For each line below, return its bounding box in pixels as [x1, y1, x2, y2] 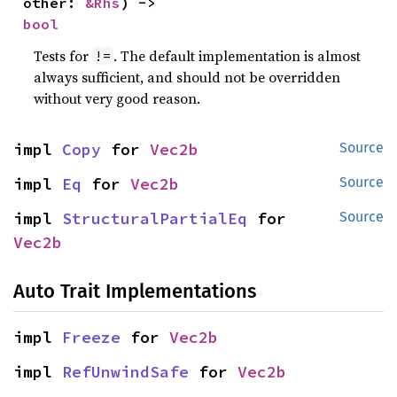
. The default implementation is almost [113, 45, 362, 66]
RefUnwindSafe [62, 361, 189, 382]
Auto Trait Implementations [13, 278, 256, 303]
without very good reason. [34, 88, 201, 108]
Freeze [62, 326, 121, 347]
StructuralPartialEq [62, 207, 247, 229]
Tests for [34, 45, 93, 66]
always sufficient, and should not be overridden [34, 66, 341, 87]
